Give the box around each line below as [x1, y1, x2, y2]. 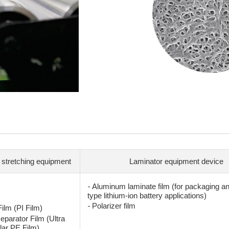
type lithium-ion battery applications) [87, 191, 207, 200]
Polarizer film [92, 201, 135, 211]
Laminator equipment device [129, 157, 223, 166]
